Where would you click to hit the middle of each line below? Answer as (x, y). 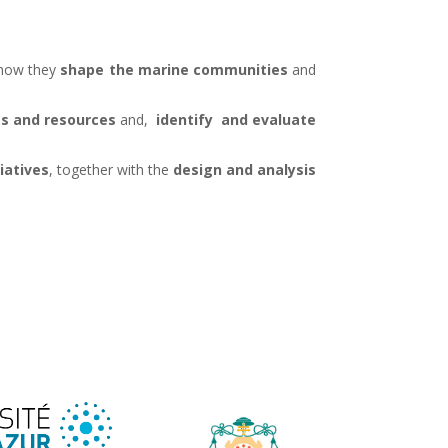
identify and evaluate (236, 119)
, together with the (111, 169)
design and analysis (244, 169)
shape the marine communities (172, 69)
